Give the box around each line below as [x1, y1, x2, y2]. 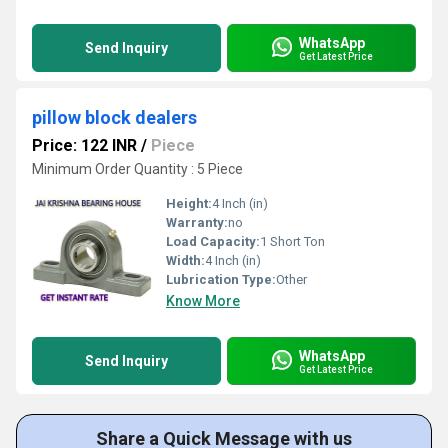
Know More [166, 293, 240, 309]
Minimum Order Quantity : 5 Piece [32, 161, 243, 177]
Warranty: [166, 215, 228, 230]
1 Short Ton [260, 234, 325, 249]
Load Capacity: [166, 234, 260, 249]
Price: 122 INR [32, 136, 137, 155]
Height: [166, 196, 212, 211]
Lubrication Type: [166, 272, 276, 287]
